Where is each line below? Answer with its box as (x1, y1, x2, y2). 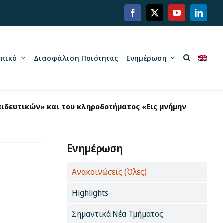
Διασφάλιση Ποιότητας (33, 52, 118, 63)
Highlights (72, 187, 109, 198)
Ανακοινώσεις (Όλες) (72, 166, 147, 177)
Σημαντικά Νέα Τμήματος (72, 208, 164, 219)
